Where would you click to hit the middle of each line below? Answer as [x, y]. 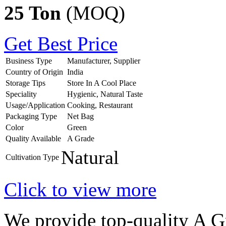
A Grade [81, 139]
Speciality [21, 94]
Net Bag [80, 117]
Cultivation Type [32, 157]
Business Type [29, 61]
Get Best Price [61, 44]
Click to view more [80, 190]
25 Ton [35, 13]
